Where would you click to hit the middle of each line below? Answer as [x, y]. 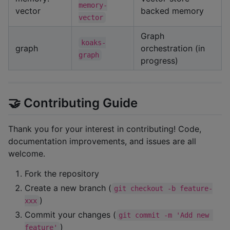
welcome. [27, 154]
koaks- [94, 42]
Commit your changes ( [70, 215]
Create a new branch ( [68, 188]
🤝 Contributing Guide [73, 103]
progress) [159, 60]
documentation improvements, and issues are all [102, 141]
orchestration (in [173, 48]
